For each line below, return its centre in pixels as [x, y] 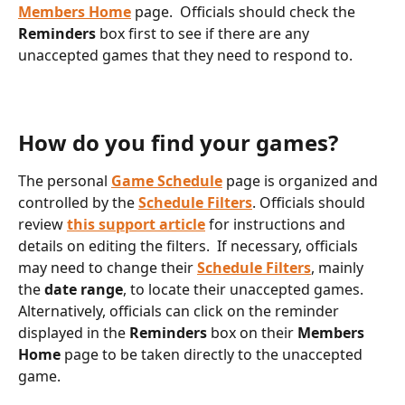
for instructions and [277, 224]
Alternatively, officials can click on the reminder [180, 311]
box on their [254, 332]
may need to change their [108, 267]
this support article [136, 224]
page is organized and [302, 180]
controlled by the [78, 202]
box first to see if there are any [204, 33]
